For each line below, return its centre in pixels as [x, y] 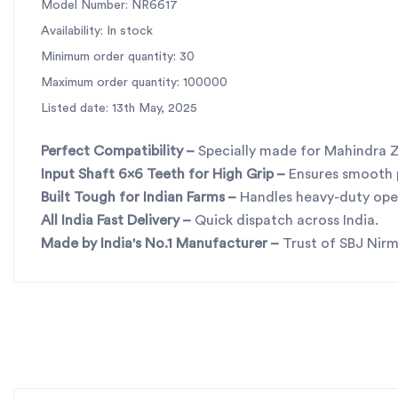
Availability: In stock [97, 31]
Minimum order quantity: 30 [118, 56]
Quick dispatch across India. [285, 220]
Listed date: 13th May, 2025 [119, 108]
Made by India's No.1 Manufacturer [154, 243]
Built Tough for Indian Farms [133, 197]
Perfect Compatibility [112, 151]
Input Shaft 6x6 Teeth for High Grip [157, 174]
